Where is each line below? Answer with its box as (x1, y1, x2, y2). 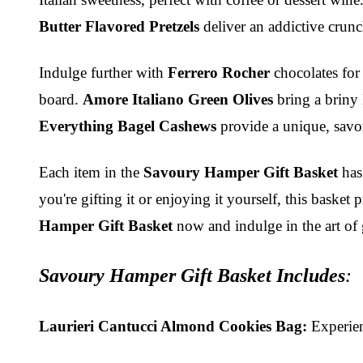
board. (39, 90, 83, 108)
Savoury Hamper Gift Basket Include (39, 264, 338, 286)
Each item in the (39, 163, 143, 181)
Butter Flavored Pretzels (39, 17, 199, 35)
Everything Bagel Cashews (39, 117, 216, 135)
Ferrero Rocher (168, 63, 270, 81)
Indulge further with (39, 63, 168, 81)
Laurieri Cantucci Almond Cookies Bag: (39, 317, 307, 335)
